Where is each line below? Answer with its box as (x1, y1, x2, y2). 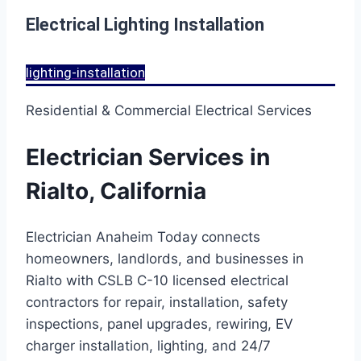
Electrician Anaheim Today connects (26, 229, 260, 246)
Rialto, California (26, 176, 206, 205)
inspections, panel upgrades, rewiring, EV (26, 316, 293, 333)
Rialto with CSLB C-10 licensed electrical (26, 272, 288, 289)
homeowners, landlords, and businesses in (26, 251, 304, 268)
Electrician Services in (26, 143, 270, 171)
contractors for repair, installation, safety (26, 294, 288, 311)
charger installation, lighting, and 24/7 (26, 338, 271, 355)
